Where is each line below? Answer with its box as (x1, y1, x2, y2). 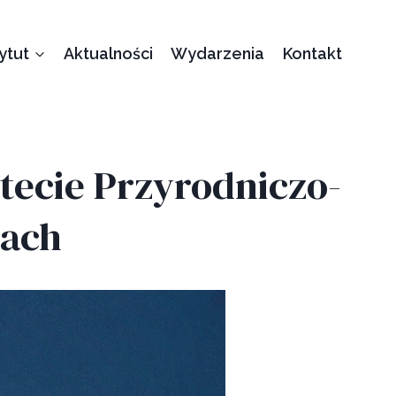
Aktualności (63, 43, 153, 63)
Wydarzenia (171, 43, 265, 63)
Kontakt (282, 43, 342, 63)
